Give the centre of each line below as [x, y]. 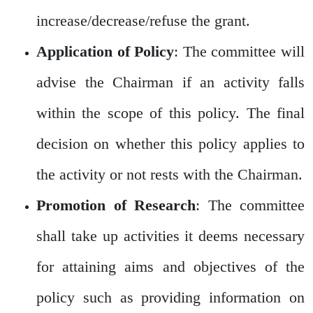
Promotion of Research [116, 205]
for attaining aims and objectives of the [170, 266]
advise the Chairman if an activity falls [170, 82]
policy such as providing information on [170, 297]
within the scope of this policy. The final [170, 112]
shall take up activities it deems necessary [170, 235]
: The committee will [240, 51]
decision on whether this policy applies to [170, 143]
